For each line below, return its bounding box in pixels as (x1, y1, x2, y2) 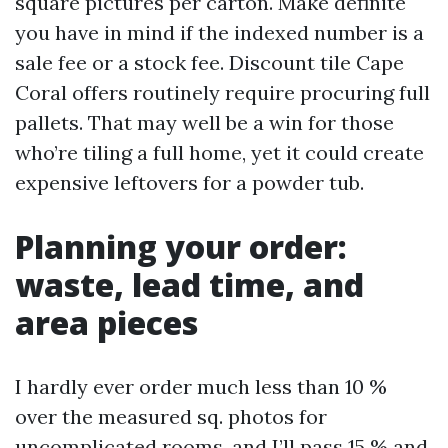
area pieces (15, 301, 198, 344)
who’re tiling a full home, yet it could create (15, 140, 424, 165)
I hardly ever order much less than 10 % (15, 374, 387, 399)
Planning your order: (15, 225, 347, 268)
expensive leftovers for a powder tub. (15, 170, 364, 195)
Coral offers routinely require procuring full (15, 80, 430, 105)
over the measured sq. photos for (15, 404, 327, 429)
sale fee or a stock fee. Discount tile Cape (15, 50, 404, 75)
